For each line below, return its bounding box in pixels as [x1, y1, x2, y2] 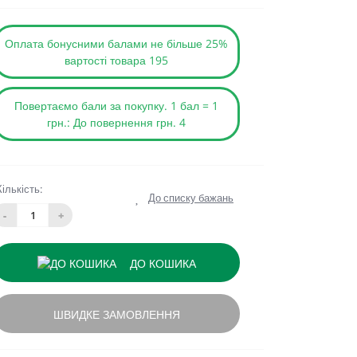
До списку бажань [148, 190, 233, 205]
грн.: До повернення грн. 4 [47, 115, 186, 130]
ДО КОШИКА [129, 256, 196, 271]
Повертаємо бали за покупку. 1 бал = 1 [14, 98, 218, 113]
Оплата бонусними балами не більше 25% [5, 36, 228, 51]
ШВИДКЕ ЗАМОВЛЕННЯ [53, 307, 180, 322]
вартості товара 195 [65, 53, 168, 68]
